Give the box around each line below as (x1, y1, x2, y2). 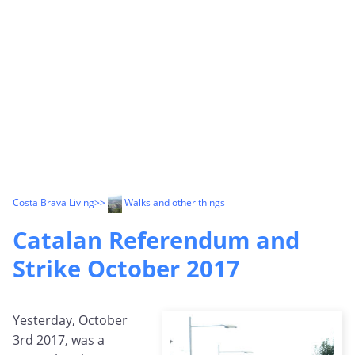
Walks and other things (121, 196, 225, 210)
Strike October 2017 (13, 253, 240, 284)
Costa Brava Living (13, 196, 94, 210)
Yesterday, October (13, 311, 128, 330)
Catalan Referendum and (13, 224, 300, 256)
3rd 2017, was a (13, 331, 105, 349)
